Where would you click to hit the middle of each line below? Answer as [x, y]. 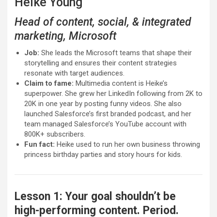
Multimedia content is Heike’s [122, 84]
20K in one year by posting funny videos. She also [103, 104]
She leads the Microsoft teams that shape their [116, 53]
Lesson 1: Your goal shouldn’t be [95, 197]
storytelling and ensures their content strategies [101, 63]
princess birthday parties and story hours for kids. [103, 155]
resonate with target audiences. [74, 73]
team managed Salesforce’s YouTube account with [105, 124]
